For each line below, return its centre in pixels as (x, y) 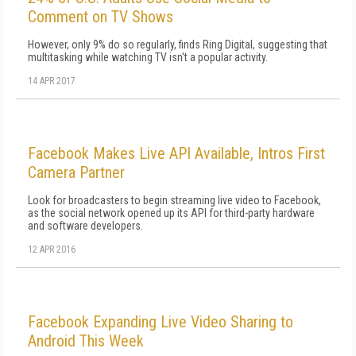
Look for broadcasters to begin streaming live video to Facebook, (174, 200)
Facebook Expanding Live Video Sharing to (161, 322)
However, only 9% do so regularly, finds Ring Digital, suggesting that (178, 44)
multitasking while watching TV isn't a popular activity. (148, 57)
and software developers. (85, 226)
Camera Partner (76, 172)
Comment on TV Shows (101, 17)
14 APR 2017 (52, 81)
